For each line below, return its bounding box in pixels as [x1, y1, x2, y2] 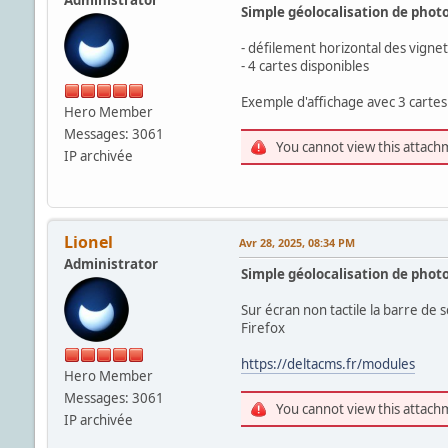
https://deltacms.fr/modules [240, 354, 415, 373]
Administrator [63, 254, 158, 273]
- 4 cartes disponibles [240, 56, 369, 75]
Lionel [63, 230, 113, 253]
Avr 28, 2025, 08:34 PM [238, 234, 355, 250]
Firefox [240, 318, 285, 337]
